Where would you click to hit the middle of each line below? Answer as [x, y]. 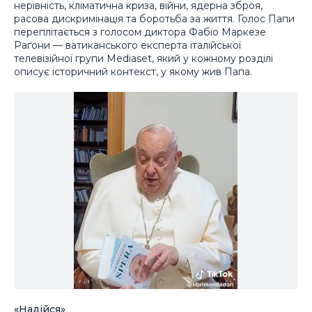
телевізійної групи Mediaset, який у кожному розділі [143, 58]
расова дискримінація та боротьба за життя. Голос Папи [154, 18]
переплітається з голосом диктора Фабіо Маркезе [140, 32]
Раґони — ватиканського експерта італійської [127, 45]
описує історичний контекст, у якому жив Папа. [133, 71]
